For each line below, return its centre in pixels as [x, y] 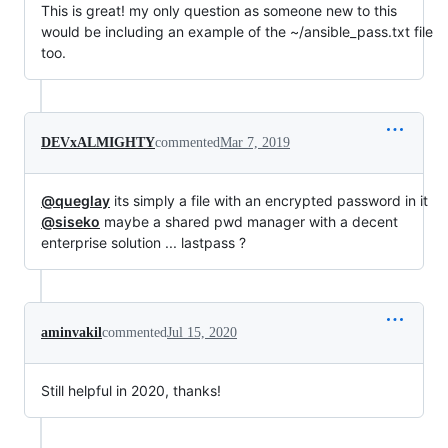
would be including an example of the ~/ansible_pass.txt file [237, 31]
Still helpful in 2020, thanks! [131, 390]
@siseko [70, 221]
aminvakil [71, 332]
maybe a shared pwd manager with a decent [249, 221]
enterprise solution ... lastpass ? [143, 242]
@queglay [75, 200]
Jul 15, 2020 [202, 332]
